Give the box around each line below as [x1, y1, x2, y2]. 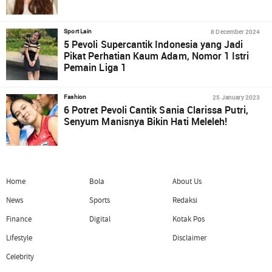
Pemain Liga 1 [64, 61, 126, 74]
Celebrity [6, 251, 35, 263]
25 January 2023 [212, 93, 260, 101]
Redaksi [172, 194, 198, 206]
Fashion [64, 93, 87, 100]
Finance [6, 213, 32, 225]
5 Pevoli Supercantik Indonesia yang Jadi [64, 38, 243, 51]
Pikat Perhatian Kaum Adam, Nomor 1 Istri [64, 49, 250, 63]
